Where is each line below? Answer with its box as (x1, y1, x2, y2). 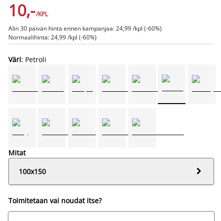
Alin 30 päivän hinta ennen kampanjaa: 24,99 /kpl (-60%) (8, 24, 162, 33)
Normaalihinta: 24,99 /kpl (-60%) (8, 33, 97, 41)
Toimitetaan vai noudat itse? (8, 195, 102, 205)
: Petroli (21, 54, 46, 64)
